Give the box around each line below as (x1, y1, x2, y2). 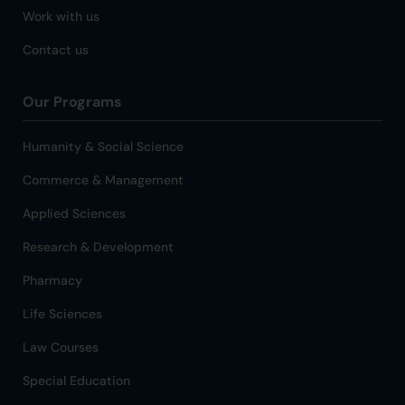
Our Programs (23, 92, 122, 111)
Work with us (23, 8, 99, 24)
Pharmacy (23, 272, 82, 288)
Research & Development (23, 239, 174, 255)
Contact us (23, 42, 89, 58)
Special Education (23, 372, 130, 389)
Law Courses (23, 339, 99, 355)
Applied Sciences (23, 205, 126, 221)
